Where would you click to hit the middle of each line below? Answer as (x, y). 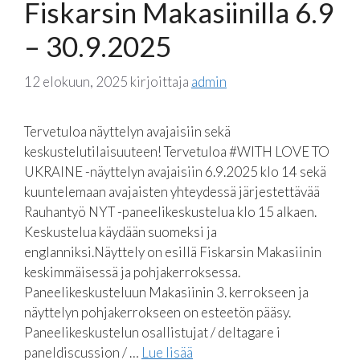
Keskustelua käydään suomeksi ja (121, 231)
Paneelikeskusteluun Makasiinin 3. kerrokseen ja (166, 292)
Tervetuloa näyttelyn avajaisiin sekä (127, 131)
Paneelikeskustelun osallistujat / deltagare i (152, 332)
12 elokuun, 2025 (76, 81)
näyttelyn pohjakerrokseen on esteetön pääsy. (157, 312)
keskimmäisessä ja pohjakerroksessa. (132, 272)
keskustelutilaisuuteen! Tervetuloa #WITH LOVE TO (177, 151)
